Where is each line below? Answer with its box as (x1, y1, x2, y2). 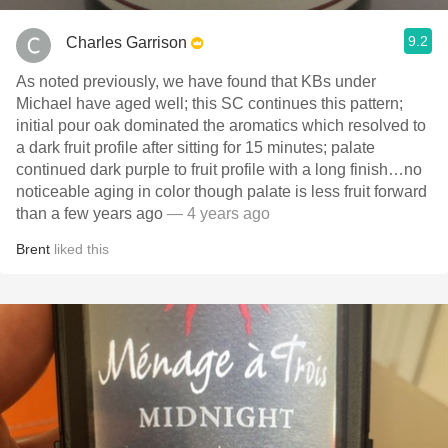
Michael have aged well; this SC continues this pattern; (16, 95, 403, 112)
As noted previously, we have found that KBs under (16, 73, 376, 90)
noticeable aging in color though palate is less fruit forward (16, 183, 427, 200)
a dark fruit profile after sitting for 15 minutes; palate (16, 139, 331, 156)
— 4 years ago (163, 205, 270, 222)
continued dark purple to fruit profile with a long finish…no (16, 161, 422, 178)
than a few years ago (16, 205, 163, 222)
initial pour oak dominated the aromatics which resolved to (16, 117, 426, 134)
